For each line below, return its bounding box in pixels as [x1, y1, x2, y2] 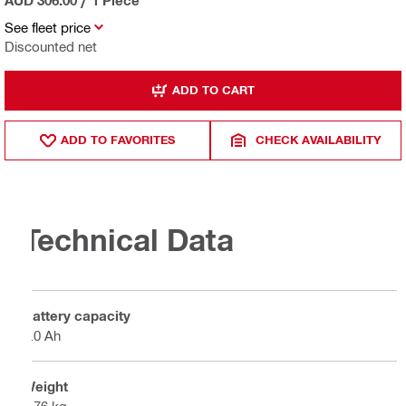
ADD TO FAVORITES [61, 132, 176, 148]
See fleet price [5, 18, 91, 35]
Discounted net [5, 37, 97, 54]
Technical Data [23, 222, 234, 258]
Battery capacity [23, 307, 130, 324]
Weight [23, 378, 68, 395]
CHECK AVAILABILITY [256, 132, 382, 148]
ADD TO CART [172, 82, 255, 98]
